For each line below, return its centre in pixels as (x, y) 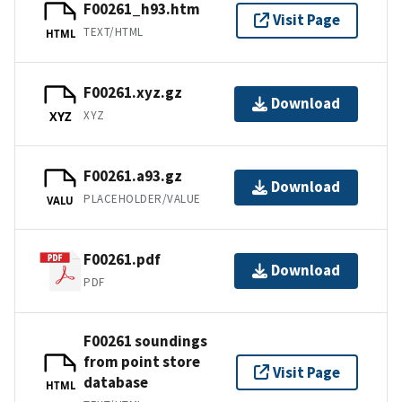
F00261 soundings (145, 341)
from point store (142, 361)
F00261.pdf (122, 260)
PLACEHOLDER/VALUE (142, 199)
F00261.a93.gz (133, 176)
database (116, 382)
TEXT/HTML (114, 32)
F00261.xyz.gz (133, 93)
